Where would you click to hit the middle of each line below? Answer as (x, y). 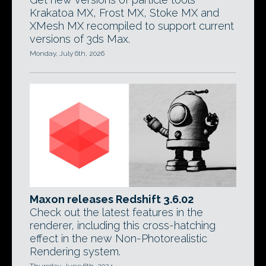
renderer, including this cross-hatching (123, 225)
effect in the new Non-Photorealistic (118, 238)
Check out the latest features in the (116, 212)
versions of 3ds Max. (80, 39)
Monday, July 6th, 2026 (67, 53)
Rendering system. (75, 251)
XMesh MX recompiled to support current (132, 26)
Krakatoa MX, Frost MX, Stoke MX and (124, 13)
